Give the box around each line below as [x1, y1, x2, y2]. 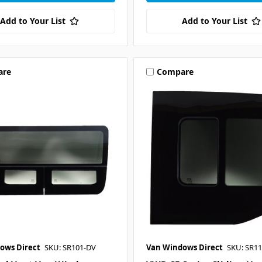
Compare [156, 65, 194, 77]
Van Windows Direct [146, 242, 223, 253]
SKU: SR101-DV [44, 242, 96, 253]
